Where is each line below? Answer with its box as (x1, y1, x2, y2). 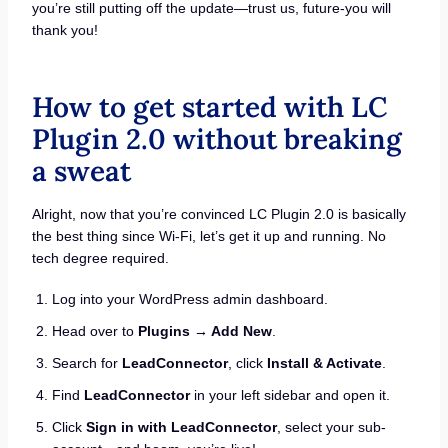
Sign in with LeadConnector (85, 419, 277, 436)
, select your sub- (276, 419, 386, 436)
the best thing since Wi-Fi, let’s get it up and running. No (31, 227, 386, 244)
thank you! (31, 21, 98, 38)
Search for (51, 355, 122, 372)
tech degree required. (31, 249, 169, 266)
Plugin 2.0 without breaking (31, 120, 402, 157)
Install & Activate (266, 355, 382, 372)
